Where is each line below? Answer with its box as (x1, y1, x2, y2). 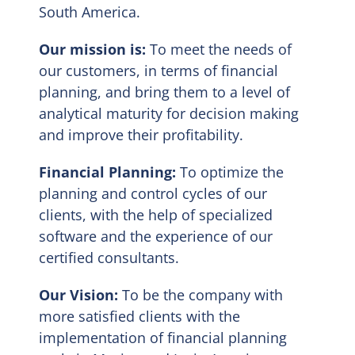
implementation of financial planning (39, 327, 288, 347)
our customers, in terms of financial (39, 60, 279, 80)
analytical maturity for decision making (39, 103, 300, 123)
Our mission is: (39, 39, 147, 59)
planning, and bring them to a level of (39, 82, 291, 101)
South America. (39, 2, 141, 21)
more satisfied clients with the (39, 306, 241, 326)
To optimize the (176, 162, 284, 181)
